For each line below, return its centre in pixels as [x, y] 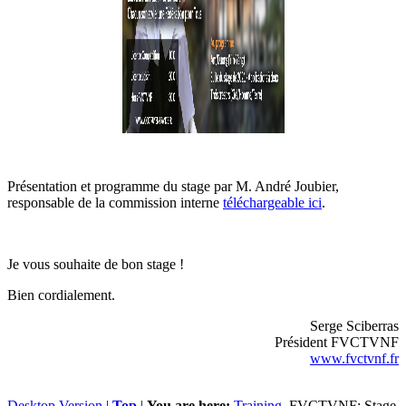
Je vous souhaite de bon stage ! [96, 264]
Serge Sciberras [354, 325]
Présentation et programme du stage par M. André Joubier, [173, 186]
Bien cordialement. [61, 295]
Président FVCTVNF [337, 342]
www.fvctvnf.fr [354, 358]
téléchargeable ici [272, 202]
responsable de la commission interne [115, 202]
